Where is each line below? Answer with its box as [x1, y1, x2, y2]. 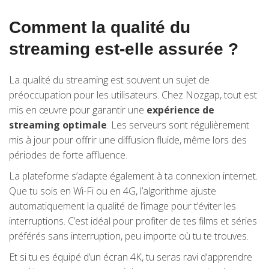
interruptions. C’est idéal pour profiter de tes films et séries [9, 214, 257, 228]
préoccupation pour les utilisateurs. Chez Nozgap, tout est [9, 88, 257, 101]
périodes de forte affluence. [9, 148, 127, 162]
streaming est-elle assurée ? [9, 40, 238, 58]
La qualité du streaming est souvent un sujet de [9, 73, 210, 86]
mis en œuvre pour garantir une [9, 103, 147, 116]
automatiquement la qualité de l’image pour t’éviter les [9, 199, 236, 213]
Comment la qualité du [9, 18, 190, 37]
